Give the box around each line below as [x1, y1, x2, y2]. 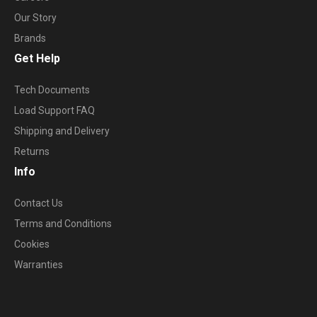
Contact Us [14, 197, 63, 209]
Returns [14, 146, 50, 157]
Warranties [14, 259, 63, 270]
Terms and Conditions [14, 218, 112, 229]
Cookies [14, 238, 50, 250]
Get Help [14, 52, 60, 65]
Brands [14, 33, 46, 44]
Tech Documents [14, 84, 90, 96]
